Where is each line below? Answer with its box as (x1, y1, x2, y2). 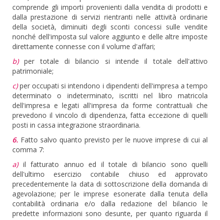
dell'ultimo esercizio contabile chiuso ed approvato (12, 169, 208, 179)
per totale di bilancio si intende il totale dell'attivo (19, 56, 208, 66)
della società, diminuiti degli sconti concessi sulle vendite (12, 22, 208, 31)
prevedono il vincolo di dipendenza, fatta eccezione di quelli (12, 110, 208, 120)
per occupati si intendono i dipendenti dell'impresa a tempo (18, 81, 208, 90)
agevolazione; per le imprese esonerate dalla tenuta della (12, 189, 208, 198)
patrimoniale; (12, 66, 54, 76)
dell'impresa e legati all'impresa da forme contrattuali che (12, 101, 208, 110)
